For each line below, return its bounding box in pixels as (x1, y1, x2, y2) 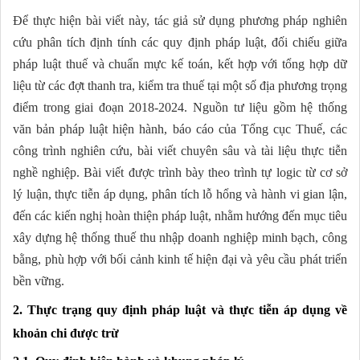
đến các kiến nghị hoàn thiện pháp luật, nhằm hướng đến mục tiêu (13, 209, 347, 223)
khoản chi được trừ (13, 326, 119, 341)
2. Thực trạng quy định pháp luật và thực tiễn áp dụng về (13, 303, 347, 317)
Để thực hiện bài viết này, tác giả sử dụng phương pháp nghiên (13, 14, 347, 28)
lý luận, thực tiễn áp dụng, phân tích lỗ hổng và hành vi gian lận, (13, 187, 347, 202)
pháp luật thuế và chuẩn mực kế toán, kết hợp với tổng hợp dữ (13, 57, 347, 72)
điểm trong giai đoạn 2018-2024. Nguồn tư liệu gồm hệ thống (13, 100, 347, 115)
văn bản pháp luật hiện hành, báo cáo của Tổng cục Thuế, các (13, 122, 347, 137)
